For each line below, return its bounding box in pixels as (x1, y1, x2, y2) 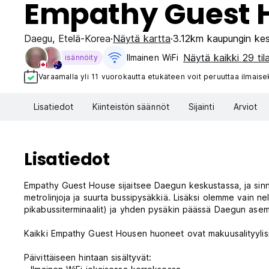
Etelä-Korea (58, 32, 110, 44)
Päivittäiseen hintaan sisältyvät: (24, 252, 152, 263)
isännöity (65, 53, 98, 62)
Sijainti (188, 101, 214, 112)
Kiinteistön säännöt (92, 101, 169, 112)
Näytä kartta (113, 32, 171, 44)
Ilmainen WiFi (126, 52, 179, 62)
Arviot (233, 101, 258, 112)
